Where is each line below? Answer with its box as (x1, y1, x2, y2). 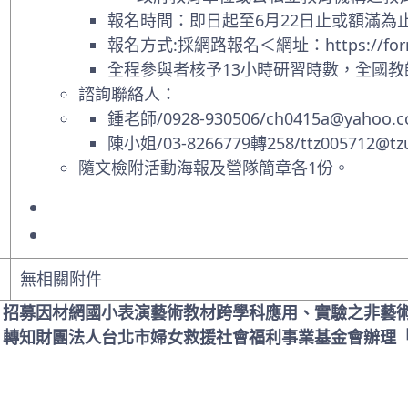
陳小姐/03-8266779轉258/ (107, 131, 301, 154)
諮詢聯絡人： (77, 82, 177, 105)
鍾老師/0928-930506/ (107, 107, 266, 129)
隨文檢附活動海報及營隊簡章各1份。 (77, 156, 350, 178)
